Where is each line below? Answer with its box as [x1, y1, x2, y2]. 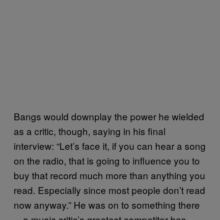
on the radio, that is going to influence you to [14, 154, 200, 167]
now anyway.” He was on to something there [14, 198, 200, 211]
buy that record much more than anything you [14, 168, 205, 182]
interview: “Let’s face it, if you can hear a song [14, 139, 206, 152]
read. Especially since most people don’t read [14, 183, 205, 196]
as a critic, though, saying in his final [14, 124, 165, 137]
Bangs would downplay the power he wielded [14, 110, 204, 123]
